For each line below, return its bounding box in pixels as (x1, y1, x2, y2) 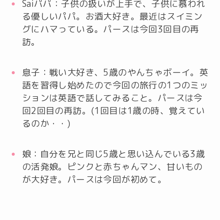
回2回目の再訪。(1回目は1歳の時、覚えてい (22, 104, 205, 117)
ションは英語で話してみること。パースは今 (22, 91, 203, 104)
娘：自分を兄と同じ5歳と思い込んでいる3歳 (22, 147, 205, 160)
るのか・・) (22, 117, 71, 130)
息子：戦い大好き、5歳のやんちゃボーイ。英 (22, 66, 209, 79)
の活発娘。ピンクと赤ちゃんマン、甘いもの (22, 160, 203, 173)
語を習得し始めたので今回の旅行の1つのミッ (22, 79, 209, 91)
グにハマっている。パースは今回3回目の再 (22, 23, 199, 35)
